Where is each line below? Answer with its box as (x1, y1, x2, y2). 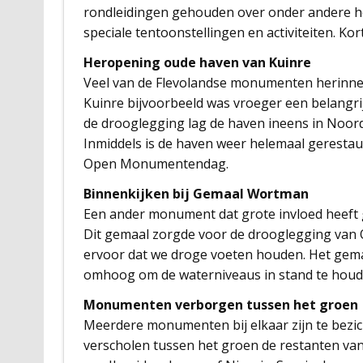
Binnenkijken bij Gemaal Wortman (83, 184, 309, 203)
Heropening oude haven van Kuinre (83, 53, 311, 71)
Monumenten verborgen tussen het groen (83, 295, 358, 314)
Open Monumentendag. (83, 154, 228, 173)
